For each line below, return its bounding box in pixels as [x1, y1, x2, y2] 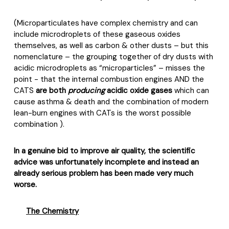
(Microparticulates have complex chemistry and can [14, 18, 198, 28]
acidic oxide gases [107, 85, 172, 96]
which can [172, 85, 209, 96]
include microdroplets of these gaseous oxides [14, 29, 180, 39]
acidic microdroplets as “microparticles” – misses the [14, 63, 205, 73]
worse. [14, 179, 37, 190]
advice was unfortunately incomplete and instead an [14, 157, 199, 167]
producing [68, 85, 107, 96]
